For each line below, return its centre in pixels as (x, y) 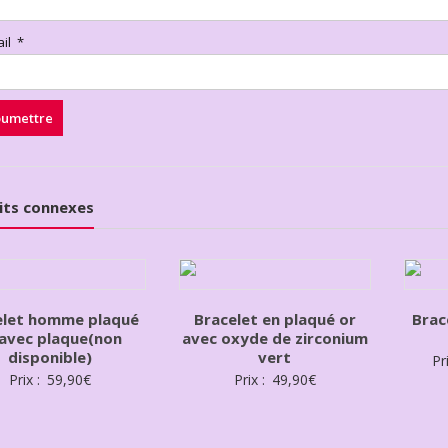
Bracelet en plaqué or (274, 319)
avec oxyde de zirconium (274, 338)
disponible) (49, 357)
